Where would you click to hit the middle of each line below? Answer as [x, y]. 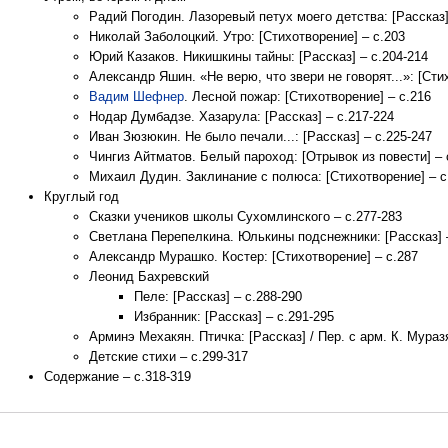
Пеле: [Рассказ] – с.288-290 [218, 296]
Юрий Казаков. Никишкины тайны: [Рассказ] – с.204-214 [258, 56]
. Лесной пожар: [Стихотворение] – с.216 [307, 96]
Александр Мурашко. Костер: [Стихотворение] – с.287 [253, 256]
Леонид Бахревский [149, 276]
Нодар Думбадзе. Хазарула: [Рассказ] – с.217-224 [241, 116]
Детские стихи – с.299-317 [168, 356]
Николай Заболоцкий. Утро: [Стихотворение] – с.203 [247, 36]
